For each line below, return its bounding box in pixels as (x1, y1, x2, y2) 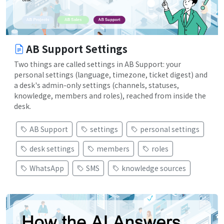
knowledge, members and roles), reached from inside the (14, 90, 206, 100)
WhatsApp (29, 162, 64, 173)
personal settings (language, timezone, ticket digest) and (14, 69, 207, 79)
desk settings (29, 143, 74, 153)
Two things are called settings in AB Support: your (14, 58, 181, 69)
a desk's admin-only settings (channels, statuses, (14, 79, 179, 90)
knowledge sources (121, 162, 186, 173)
